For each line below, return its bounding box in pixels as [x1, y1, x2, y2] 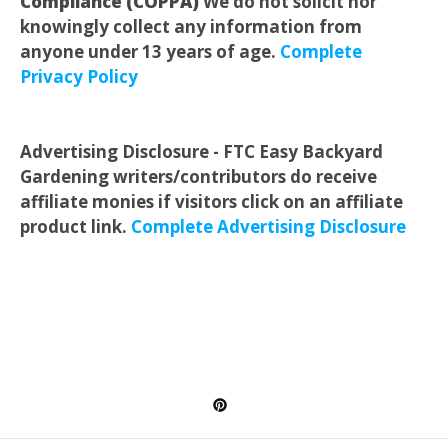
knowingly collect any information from [20, 14, 362, 38]
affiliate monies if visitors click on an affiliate [20, 189, 403, 213]
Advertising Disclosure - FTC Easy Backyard [20, 139, 383, 163]
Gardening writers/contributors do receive [20, 164, 377, 188]
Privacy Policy [20, 64, 138, 88]
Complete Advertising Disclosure [131, 214, 406, 238]
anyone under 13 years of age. [20, 39, 280, 63]
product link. [20, 214, 131, 238]
